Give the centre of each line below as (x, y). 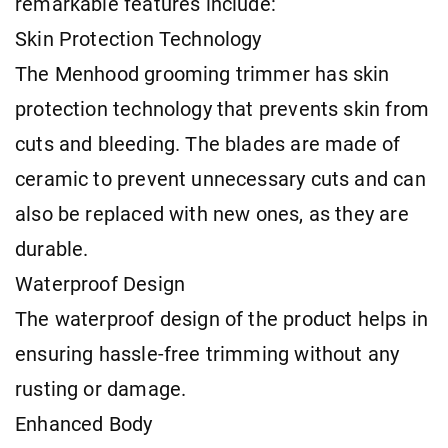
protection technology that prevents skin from (222, 109)
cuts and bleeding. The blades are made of (208, 144)
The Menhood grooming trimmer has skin (202, 74)
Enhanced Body (84, 424)
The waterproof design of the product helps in (222, 319)
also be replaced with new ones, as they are (212, 214)
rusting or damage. (101, 389)
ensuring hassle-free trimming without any (207, 354)
